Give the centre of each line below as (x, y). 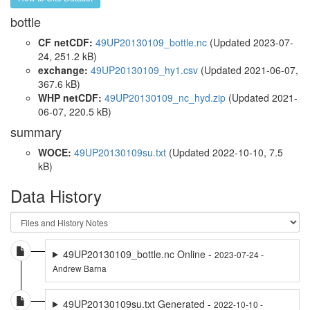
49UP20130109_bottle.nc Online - (138, 254)
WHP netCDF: (70, 97)
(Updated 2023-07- (250, 42)
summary (36, 131)
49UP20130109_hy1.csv (144, 70)
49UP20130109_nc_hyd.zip (165, 97)
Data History (56, 195)
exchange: (63, 70)
